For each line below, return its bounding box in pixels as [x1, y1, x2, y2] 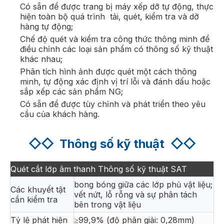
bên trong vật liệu [74, 199, 141, 209]
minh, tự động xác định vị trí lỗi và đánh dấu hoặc [20, 76, 210, 86]
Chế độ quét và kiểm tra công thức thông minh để [20, 33, 209, 44]
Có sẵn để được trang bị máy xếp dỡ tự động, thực [20, 1, 213, 11]
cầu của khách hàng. [20, 108, 99, 119]
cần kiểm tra [10, 194, 57, 204]
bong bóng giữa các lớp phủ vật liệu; [74, 179, 212, 189]
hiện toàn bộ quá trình [20, 11, 110, 21]
